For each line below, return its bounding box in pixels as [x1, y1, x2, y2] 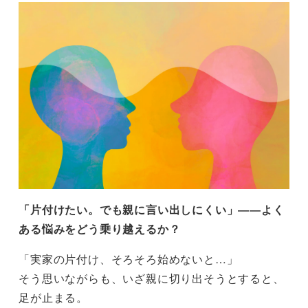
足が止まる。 [19, 289, 88, 306]
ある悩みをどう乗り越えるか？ [19, 221, 181, 237]
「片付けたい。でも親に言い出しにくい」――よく [19, 201, 285, 218]
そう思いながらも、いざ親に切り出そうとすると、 [19, 270, 285, 287]
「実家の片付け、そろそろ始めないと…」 [19, 251, 239, 267]
